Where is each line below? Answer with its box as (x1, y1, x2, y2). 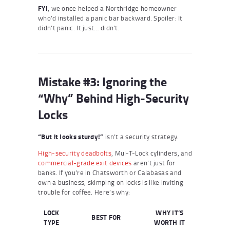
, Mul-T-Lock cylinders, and (111, 148, 193, 158)
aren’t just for (131, 158, 176, 167)
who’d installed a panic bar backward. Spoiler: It (38, 13, 183, 23)
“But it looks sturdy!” (38, 131, 104, 141)
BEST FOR (91, 212, 121, 222)
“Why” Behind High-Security (38, 88, 189, 107)
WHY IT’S (156, 207, 184, 217)
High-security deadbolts (38, 148, 111, 158)
